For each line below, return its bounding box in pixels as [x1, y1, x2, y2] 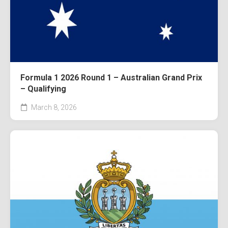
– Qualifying [20, 83, 66, 94]
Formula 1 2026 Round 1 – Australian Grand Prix [20, 72, 202, 82]
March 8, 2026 [30, 103, 77, 111]
